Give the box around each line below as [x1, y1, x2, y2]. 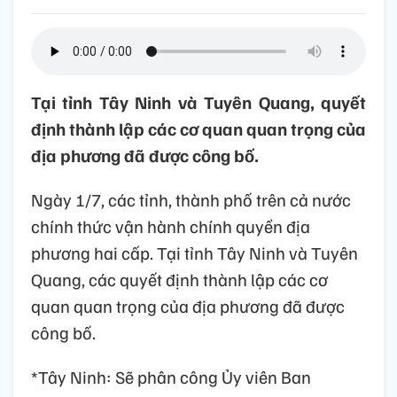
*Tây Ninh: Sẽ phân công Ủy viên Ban [31, 365, 311, 389]
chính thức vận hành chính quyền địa [31, 214, 310, 238]
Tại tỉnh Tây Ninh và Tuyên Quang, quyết [31, 90, 366, 114]
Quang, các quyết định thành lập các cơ [31, 268, 328, 292]
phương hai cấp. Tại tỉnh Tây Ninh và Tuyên [31, 241, 358, 265]
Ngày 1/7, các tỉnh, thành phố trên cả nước [31, 188, 351, 212]
